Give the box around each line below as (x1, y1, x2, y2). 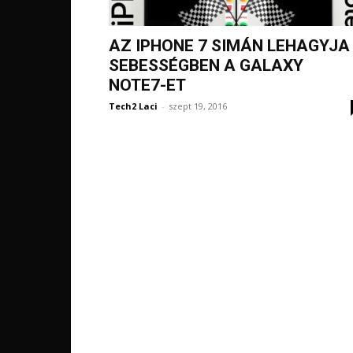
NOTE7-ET (109, 76, 186, 95)
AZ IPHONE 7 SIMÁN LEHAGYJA (109, 36, 350, 55)
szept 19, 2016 (169, 100, 227, 112)
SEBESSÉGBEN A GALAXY (109, 56, 303, 75)
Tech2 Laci (109, 100, 158, 112)
